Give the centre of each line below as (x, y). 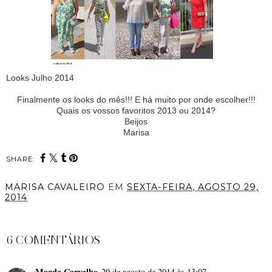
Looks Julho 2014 (40, 78)
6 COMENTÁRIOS (53, 240)
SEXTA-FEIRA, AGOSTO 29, (193, 187)
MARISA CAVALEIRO (55, 187)
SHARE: (20, 159)
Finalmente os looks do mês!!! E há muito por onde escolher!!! (136, 100)
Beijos (136, 122)
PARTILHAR (34, 215)
